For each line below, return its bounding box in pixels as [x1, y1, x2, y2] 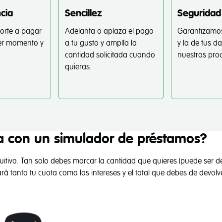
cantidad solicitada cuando [65, 50, 156, 60]
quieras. [65, 62, 92, 72]
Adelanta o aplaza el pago [65, 26, 154, 36]
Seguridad [177, 7, 221, 20]
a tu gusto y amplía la [65, 38, 137, 48]
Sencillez [65, 7, 103, 20]
